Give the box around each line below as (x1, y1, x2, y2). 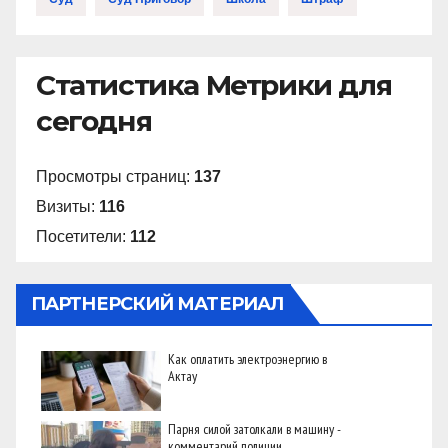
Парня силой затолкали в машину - (168, 419, 341, 438)
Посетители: (36, 227, 130, 245)
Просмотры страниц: (36, 167, 194, 185)
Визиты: (36, 197, 99, 215)
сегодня (36, 104, 152, 139)
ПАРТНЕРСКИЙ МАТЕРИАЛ (31, 292, 284, 315)
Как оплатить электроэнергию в (168, 349, 327, 368)
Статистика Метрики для (36, 68, 392, 103)
